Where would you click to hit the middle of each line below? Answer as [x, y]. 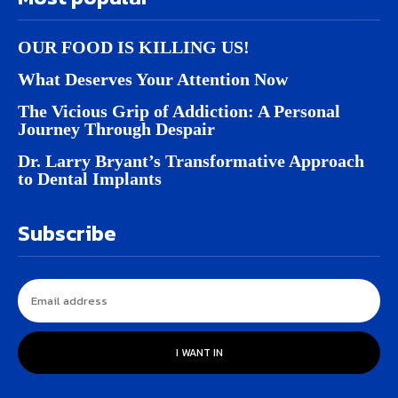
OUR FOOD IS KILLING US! [134, 47]
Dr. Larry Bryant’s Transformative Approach [191, 161]
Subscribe [67, 233]
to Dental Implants [90, 179]
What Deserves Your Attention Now [153, 79]
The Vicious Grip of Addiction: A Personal [179, 111]
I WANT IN [199, 353]
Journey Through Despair [116, 129]
